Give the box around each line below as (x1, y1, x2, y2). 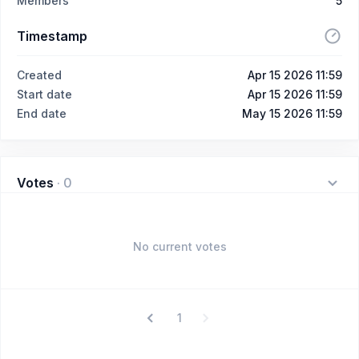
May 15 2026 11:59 (242, 106, 342, 120)
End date (17, 106, 67, 120)
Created (17, 67, 62, 82)
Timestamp (17, 27, 87, 44)
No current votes (132, 240, 227, 253)
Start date (17, 87, 72, 101)
